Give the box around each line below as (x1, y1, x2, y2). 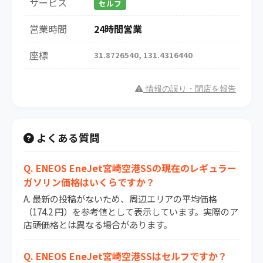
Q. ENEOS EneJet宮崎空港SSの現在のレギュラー (23, 161, 237, 176)
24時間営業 (94, 22, 142, 36)
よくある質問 (34, 130, 100, 146)
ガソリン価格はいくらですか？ (23, 175, 155, 190)
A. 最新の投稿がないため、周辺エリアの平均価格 (23, 192, 217, 205)
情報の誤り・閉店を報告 (143, 85, 236, 94)
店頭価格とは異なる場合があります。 (23, 218, 172, 231)
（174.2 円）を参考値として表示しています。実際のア (23, 205, 238, 218)
